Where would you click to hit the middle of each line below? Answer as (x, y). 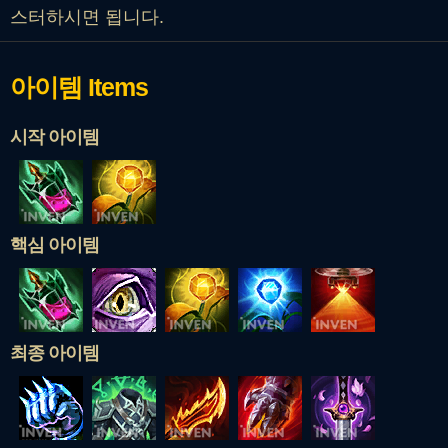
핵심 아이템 (54, 244)
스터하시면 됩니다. (87, 16)
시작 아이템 (54, 136)
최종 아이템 (54, 352)
